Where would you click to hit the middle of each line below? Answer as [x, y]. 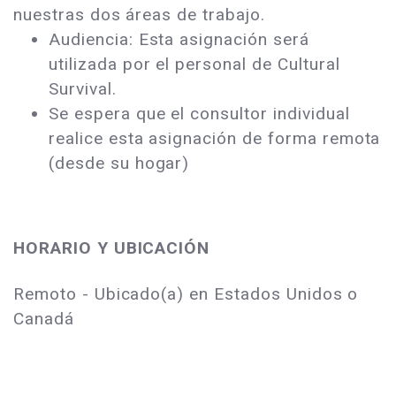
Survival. [83, 89]
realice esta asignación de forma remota [215, 139]
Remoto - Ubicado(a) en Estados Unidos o [186, 294]
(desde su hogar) [119, 164]
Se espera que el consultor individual [199, 114]
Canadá [44, 319]
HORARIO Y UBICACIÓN [112, 248]
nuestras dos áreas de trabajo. [139, 15]
